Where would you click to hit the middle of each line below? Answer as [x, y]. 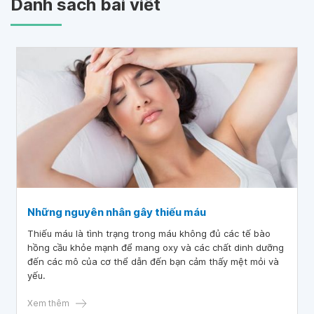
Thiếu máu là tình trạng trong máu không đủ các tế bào [149, 233]
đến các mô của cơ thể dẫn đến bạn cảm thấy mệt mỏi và [153, 261]
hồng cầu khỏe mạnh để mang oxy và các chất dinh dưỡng [156, 247]
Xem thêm [48, 303]
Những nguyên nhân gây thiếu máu [117, 212]
